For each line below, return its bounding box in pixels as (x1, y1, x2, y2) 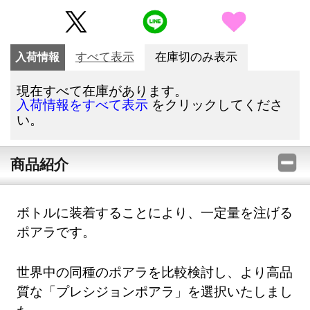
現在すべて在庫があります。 (17, 82, 188, 99)
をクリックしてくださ (148, 95, 284, 113)
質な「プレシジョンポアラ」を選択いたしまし (17, 282, 293, 300)
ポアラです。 (17, 223, 96, 241)
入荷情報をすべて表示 (17, 98, 149, 112)
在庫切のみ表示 (154, 51, 237, 64)
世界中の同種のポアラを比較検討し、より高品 (17, 262, 293, 280)
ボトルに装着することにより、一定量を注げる (17, 203, 293, 221)
